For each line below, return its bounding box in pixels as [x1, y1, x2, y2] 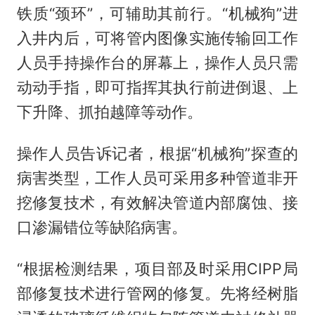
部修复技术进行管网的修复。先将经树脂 [16, 284, 299, 302]
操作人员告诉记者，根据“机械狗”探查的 [16, 144, 299, 163]
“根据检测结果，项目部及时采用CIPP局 [16, 259, 299, 278]
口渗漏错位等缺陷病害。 [16, 218, 187, 237]
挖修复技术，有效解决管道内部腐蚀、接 [16, 193, 299, 212]
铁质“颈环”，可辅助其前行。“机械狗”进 [16, 4, 299, 23]
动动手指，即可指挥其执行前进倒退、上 [16, 78, 299, 97]
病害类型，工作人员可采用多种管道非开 [16, 169, 299, 188]
